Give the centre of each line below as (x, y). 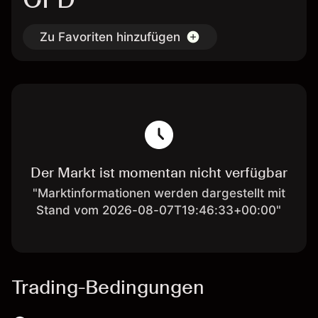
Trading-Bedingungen (108, 287)
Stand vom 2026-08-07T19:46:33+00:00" (159, 210)
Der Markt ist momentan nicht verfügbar (159, 172)
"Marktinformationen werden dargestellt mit (159, 193)
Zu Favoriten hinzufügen (110, 37)
